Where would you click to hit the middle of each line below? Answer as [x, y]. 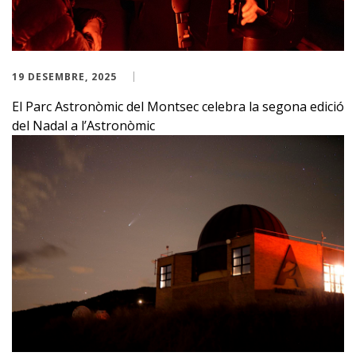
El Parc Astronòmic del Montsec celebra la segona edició [178, 106]
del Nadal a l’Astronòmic [83, 125]
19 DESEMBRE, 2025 [64, 76]
